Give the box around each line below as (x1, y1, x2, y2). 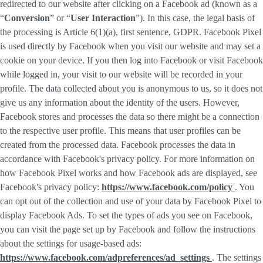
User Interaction (70, 13, 136, 23)
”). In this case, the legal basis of (136, 13, 255, 23)
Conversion (4, 13, 50, 23)
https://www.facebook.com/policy (102, 182, 235, 193)
